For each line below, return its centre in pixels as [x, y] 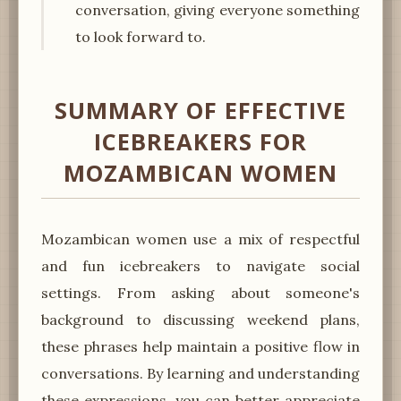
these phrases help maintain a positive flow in [200, 346]
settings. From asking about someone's [200, 292]
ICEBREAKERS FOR [200, 141]
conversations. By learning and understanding [200, 373]
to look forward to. [141, 36]
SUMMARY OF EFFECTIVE [200, 110]
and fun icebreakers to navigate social [200, 265]
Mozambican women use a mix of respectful [200, 239]
